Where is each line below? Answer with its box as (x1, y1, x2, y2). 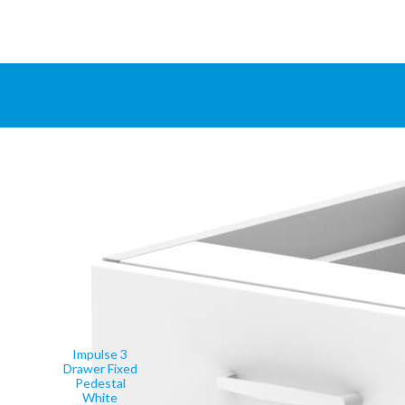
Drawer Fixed (62, 361, 137, 377)
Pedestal (74, 375, 126, 391)
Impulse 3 (72, 346, 128, 363)
